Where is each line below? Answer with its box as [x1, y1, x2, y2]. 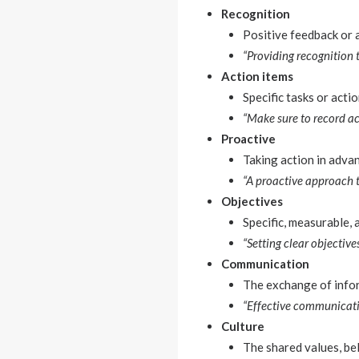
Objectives [221, 194, 283, 208]
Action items [221, 69, 293, 83]
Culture [221, 319, 264, 333]
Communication [221, 256, 309, 271]
